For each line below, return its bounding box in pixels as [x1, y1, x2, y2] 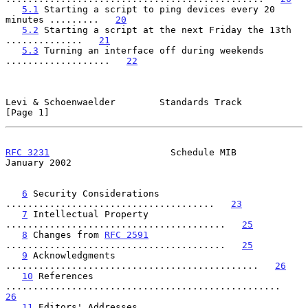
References [33, 270, 93, 281]
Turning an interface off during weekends [38, 45, 264, 56]
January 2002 [5, 157, 71, 168]
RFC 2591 [104, 229, 148, 240]
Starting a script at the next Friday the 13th [38, 24, 291, 35]
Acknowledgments [27, 250, 115, 261]
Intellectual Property [27, 208, 148, 219]
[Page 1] [5, 107, 49, 118]
